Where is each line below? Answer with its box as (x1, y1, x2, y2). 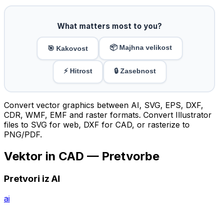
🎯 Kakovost (47, 44, 88, 53)
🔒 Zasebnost (113, 67, 156, 75)
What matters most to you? (57, 22, 162, 31)
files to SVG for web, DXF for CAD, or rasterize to (4, 120, 190, 130)
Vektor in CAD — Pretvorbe (4, 149, 159, 163)
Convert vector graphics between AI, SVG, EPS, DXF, (4, 100, 203, 110)
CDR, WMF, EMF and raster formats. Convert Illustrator (4, 110, 212, 120)
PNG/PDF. (4, 130, 42, 140)
